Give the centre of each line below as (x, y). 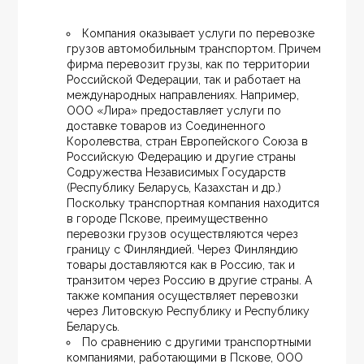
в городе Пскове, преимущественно (169, 219)
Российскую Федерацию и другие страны (183, 157)
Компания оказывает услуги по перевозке (200, 34)
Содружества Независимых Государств (178, 173)
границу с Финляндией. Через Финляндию (184, 250)
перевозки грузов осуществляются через (184, 234)
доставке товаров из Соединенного (168, 126)
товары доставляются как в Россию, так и (183, 265)
